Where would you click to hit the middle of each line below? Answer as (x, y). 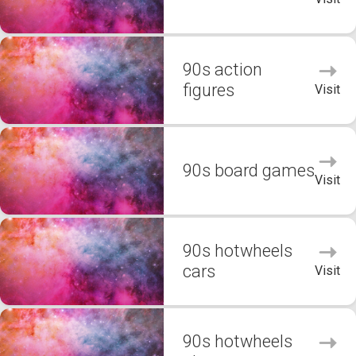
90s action (222, 70)
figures (209, 90)
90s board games (249, 170)
